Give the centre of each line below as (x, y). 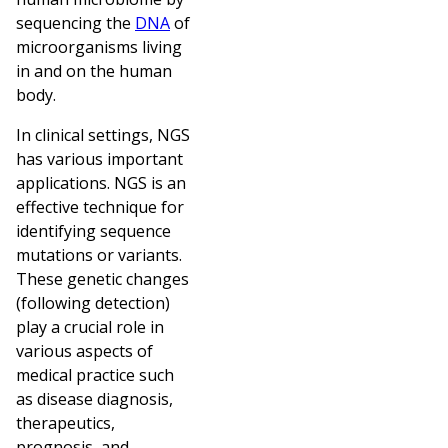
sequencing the (75, 22)
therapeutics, (65, 422)
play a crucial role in (90, 326)
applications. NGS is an (101, 182)
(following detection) (93, 302)
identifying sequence (93, 230)
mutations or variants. (99, 254)
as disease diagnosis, (94, 398)
